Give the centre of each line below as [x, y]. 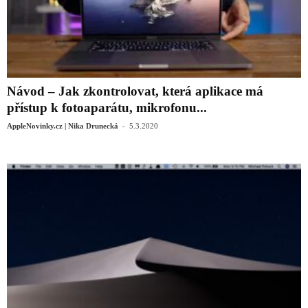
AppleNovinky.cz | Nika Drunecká [63, 125]
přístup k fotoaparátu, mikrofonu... [107, 107]
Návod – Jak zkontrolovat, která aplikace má [135, 91]
